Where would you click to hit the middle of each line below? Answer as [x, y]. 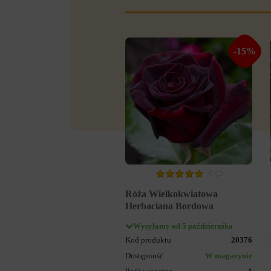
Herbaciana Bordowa [169, 206]
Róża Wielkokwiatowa [171, 194]
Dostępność [144, 256]
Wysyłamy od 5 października [183, 226]
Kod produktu [148, 240]
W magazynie [229, 256]
